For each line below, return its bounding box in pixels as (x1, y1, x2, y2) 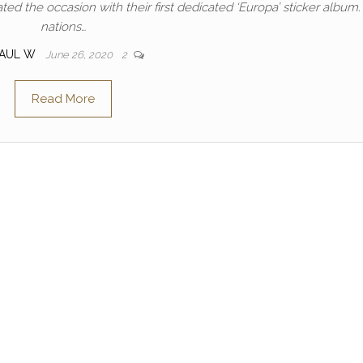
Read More (31, 92, 95, 106)
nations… (40, 19, 86, 34)
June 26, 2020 (45, 49, 115, 61)
